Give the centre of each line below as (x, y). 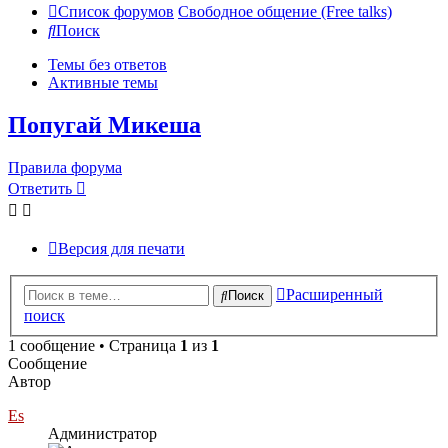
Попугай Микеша (104, 125)
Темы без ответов (107, 65)
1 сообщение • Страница (94, 345)
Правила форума (65, 168)
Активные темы (103, 83)
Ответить (40, 189)
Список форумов (116, 12)
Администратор (102, 433)
